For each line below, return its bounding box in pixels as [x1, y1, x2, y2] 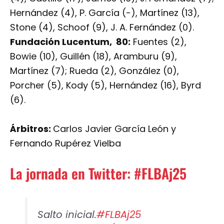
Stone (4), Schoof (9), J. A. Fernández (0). [10, 20, 194, 33]
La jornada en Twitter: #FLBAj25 [10, 163, 186, 184]
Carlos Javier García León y [53, 122, 176, 135]
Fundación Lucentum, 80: [10, 35, 130, 48]
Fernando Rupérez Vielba [10, 136, 121, 149]
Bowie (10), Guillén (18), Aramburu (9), [10, 49, 177, 62]
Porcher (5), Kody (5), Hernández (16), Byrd [10, 78, 201, 91]
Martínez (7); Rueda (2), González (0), [10, 64, 179, 77]
